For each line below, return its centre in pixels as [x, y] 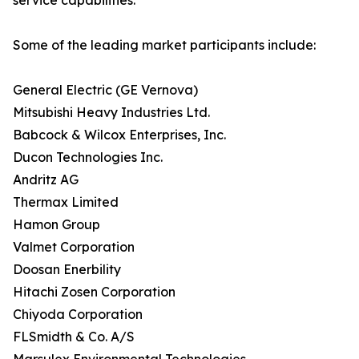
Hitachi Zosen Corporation [94, 292]
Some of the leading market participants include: [164, 45]
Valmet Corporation [74, 247]
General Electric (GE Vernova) [105, 90]
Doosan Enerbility [67, 270]
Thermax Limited [66, 202]
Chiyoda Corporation [78, 315]
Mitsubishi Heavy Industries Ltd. [111, 113]
